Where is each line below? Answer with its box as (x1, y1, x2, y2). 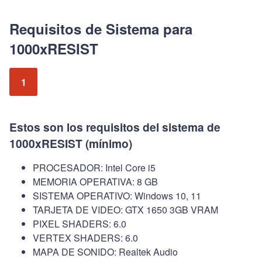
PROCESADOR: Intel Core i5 (33, 161, 156, 175)
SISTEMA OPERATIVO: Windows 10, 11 (33, 189, 201, 203)
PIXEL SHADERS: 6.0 (33, 217, 126, 231)
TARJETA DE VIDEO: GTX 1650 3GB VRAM (33, 203, 218, 217)
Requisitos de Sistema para (9, 19, 192, 39)
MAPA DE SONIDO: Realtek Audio (33, 245, 178, 259)
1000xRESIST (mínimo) (9, 135, 132, 152)
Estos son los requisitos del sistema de (9, 119, 220, 136)
